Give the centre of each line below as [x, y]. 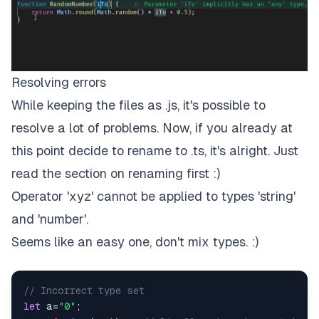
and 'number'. [50, 219]
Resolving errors [59, 83]
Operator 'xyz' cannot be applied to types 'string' [153, 197]
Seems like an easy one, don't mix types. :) [135, 242]
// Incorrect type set [84, 291]
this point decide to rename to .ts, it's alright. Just [155, 151]
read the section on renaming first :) [116, 174]
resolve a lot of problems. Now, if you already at [152, 128]
